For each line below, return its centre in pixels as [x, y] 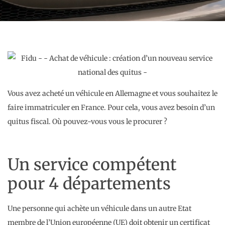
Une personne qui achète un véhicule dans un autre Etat [99, 208]
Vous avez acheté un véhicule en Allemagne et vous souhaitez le [113, 94]
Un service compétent [92, 164]
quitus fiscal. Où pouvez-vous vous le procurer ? [87, 122]
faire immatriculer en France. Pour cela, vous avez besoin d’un [111, 108]
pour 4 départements [89, 184]
